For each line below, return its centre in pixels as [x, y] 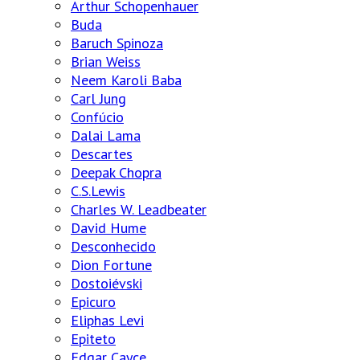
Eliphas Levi [107, 320]
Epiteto [93, 338]
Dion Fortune [111, 264]
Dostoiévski [106, 283]
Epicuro [93, 301]
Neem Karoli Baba [126, 80]
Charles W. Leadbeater [139, 209]
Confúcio [97, 117]
